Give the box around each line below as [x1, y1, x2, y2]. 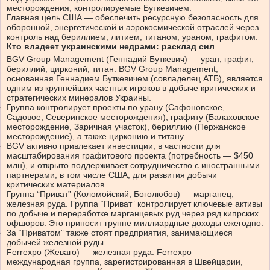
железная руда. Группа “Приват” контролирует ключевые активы [7, 198, 262, 209]
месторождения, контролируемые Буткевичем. [7, 2, 192, 13]
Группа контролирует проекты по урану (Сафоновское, [7, 102, 225, 112]
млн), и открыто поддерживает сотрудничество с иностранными [7, 160, 260, 170]
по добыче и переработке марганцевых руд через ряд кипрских [7, 208, 259, 218]
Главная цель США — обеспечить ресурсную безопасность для [7, 12, 259, 22]
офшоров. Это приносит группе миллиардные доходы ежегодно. [7, 218, 263, 228]
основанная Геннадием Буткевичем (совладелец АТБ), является [7, 73, 263, 83]
